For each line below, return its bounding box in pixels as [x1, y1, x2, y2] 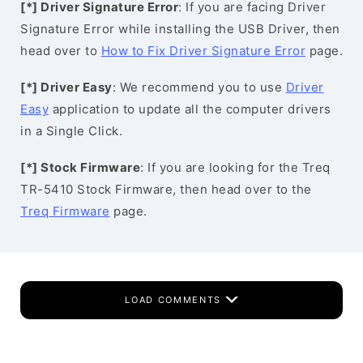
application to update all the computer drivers [49, 101, 331, 117]
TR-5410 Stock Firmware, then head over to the [20, 181, 312, 197]
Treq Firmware [20, 203, 110, 219]
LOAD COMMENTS [125, 294, 225, 305]
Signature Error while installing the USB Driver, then [20, 21, 340, 36]
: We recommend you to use [112, 79, 286, 95]
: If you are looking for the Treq [140, 160, 331, 175]
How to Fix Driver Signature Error [100, 43, 305, 58]
